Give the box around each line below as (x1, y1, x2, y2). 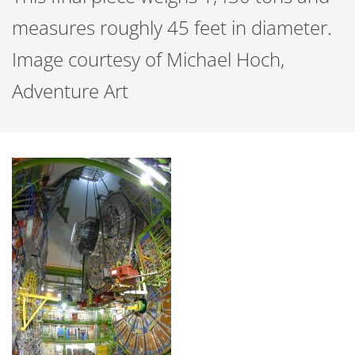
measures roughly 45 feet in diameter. (12, 14, 332, 40)
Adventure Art (12, 78, 128, 104)
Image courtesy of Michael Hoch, (12, 46, 284, 72)
